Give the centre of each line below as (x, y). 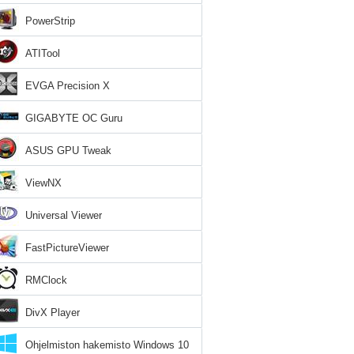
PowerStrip (50, 21)
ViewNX (43, 183)
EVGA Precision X (68, 86)
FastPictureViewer (67, 248)
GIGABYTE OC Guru (74, 118)
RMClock (46, 280)
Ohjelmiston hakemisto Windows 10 (107, 345)
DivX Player (53, 313)
